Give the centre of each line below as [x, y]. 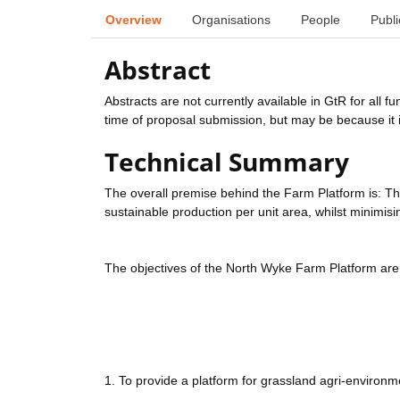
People [321, 19]
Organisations [231, 19]
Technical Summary [227, 162]
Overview [133, 19]
